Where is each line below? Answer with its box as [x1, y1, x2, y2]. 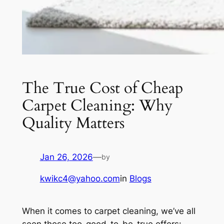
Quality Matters [21, 112, 124, 133]
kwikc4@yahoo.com [39, 173, 120, 184]
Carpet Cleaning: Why [21, 94, 172, 116]
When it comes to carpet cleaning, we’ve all [21, 206, 195, 216]
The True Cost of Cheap [21, 77, 183, 98]
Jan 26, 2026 [39, 152, 93, 162]
